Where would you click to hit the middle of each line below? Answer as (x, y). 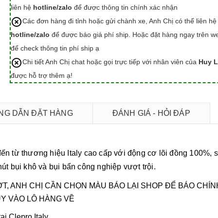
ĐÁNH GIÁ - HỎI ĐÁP (151, 113)
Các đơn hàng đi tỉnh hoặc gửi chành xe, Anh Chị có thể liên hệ (119, 21)
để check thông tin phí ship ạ (55, 48)
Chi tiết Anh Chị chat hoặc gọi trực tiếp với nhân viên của (110, 62)
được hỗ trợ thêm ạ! (41, 76)
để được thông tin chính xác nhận (125, 8)
